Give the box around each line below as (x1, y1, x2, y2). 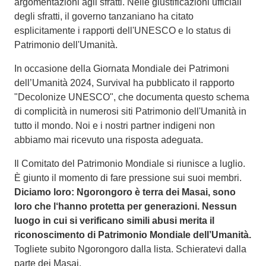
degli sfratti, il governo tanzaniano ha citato (14, 11, 194, 22)
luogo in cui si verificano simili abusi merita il (14, 216, 214, 226)
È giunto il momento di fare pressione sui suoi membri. (14, 173, 242, 183)
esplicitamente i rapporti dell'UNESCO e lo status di (14, 26, 231, 36)
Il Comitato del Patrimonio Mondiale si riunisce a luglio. (14, 159, 245, 169)
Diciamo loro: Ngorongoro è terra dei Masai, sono (14, 187, 236, 198)
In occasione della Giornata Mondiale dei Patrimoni (14, 64, 229, 74)
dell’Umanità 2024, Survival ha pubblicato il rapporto (14, 78, 235, 88)
